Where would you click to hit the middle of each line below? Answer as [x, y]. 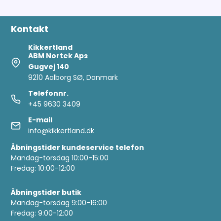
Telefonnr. [49, 93]
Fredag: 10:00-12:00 [43, 168]
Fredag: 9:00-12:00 [42, 213]
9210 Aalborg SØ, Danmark [73, 78]
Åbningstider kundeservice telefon [78, 148]
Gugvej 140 [49, 67]
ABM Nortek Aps [58, 56]
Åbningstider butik [46, 193]
